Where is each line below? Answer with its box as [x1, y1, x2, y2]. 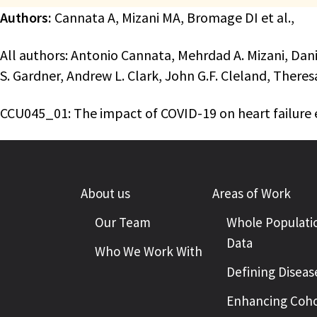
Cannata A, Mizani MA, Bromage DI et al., [52, 8, 294, 26]
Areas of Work [212, 185, 291, 202]
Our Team [95, 214, 151, 231]
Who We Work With [95, 243, 202, 260]
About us [81, 185, 130, 202]
